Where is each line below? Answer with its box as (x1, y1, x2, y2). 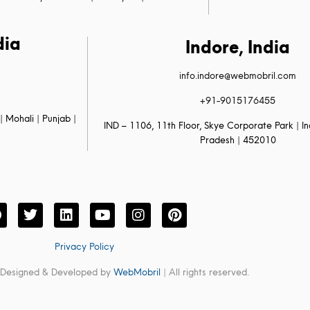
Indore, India (185, 35, 291, 59)
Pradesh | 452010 (199, 134, 276, 146)
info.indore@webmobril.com (179, 69, 297, 82)
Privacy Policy (55, 240, 114, 253)
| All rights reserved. (161, 266, 249, 278)
